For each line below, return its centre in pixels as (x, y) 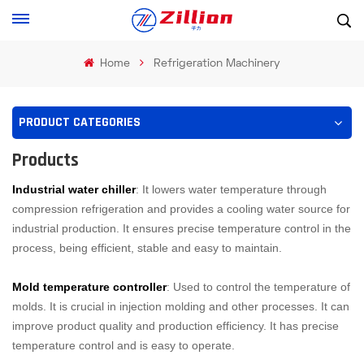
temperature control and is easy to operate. (123, 345)
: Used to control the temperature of (258, 286)
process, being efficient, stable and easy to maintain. (147, 247)
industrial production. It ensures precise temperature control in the (182, 228)
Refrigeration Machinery (217, 64)
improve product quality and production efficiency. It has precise (175, 325)
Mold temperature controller (89, 286)
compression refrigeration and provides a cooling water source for (181, 208)
